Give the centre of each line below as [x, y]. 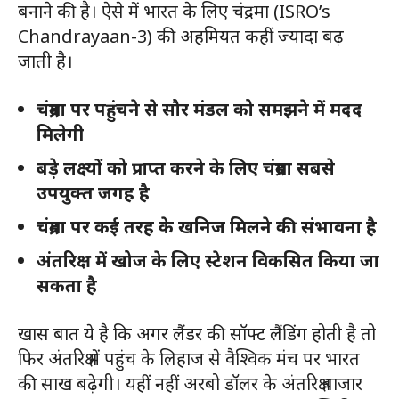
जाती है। [45, 61]
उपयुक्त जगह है [93, 193]
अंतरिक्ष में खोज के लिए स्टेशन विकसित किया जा [208, 261]
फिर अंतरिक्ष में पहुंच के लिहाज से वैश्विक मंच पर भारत [189, 359]
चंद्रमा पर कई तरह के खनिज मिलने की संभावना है [207, 227]
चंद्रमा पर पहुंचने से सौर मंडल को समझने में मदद [199, 110]
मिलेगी [60, 134]
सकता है [67, 286]
